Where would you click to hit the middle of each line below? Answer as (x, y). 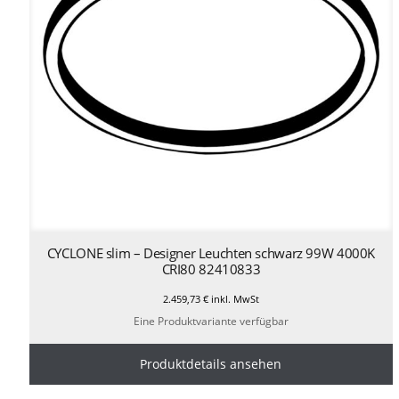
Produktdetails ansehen (211, 363)
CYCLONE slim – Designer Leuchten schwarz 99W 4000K (211, 253)
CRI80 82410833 (211, 269)
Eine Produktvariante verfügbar (211, 321)
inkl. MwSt (233, 299)
